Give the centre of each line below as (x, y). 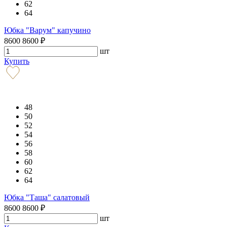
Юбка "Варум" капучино (47, 30)
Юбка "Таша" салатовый (47, 197)
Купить (17, 61)
